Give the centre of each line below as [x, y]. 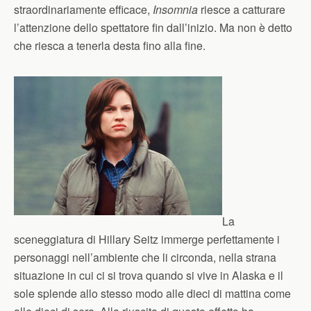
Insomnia [175, 9]
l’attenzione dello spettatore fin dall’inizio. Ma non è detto [153, 27]
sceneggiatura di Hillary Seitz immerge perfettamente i [147, 239]
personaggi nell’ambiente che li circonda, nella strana [145, 257]
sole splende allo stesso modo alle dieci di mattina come [152, 293]
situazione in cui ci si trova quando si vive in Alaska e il [149, 275]
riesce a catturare [242, 9]
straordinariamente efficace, [83, 9]
